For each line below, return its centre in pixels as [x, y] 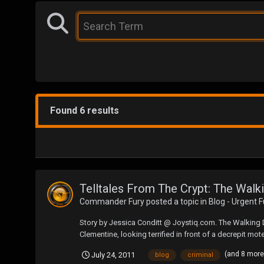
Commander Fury [112, 201]
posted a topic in [176, 201]
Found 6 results [85, 110]
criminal [200, 255]
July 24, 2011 [113, 255]
